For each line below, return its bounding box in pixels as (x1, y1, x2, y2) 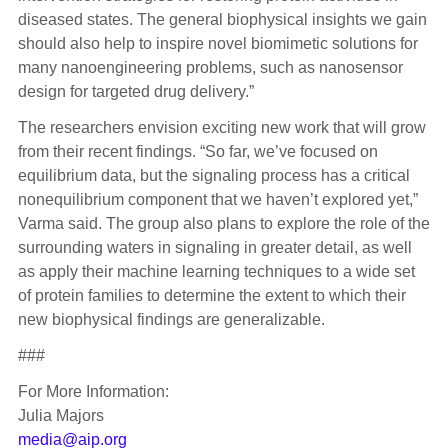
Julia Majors (17, 406, 104, 424)
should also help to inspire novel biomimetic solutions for (17, 34, 418, 52)
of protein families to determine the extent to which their (17, 286, 406, 304)
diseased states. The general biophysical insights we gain (17, 10, 427, 28)
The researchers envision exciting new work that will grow (17, 118, 426, 136)
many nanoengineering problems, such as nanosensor (17, 58, 403, 76)
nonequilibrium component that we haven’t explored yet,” (17, 190, 418, 208)
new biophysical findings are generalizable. (17, 310, 329, 328)
